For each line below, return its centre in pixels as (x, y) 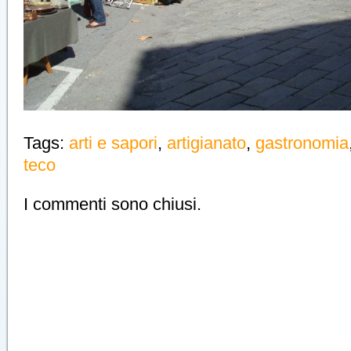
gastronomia (302, 143)
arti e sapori (113, 143)
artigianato (206, 143)
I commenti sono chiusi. (112, 204)
